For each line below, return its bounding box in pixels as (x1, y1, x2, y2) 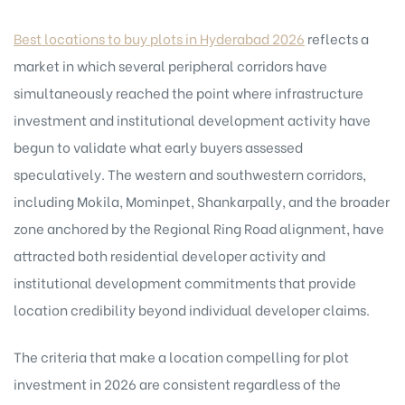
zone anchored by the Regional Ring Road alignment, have (14, 217, 384, 238)
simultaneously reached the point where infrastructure (14, 81, 363, 102)
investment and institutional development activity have (14, 108, 371, 129)
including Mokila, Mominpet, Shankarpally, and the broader (14, 190, 390, 211)
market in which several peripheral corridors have (14, 54, 327, 75)
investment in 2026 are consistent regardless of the (14, 373, 341, 394)
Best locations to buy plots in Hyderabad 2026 (14, 27, 305, 48)
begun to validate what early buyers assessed (14, 136, 303, 156)
